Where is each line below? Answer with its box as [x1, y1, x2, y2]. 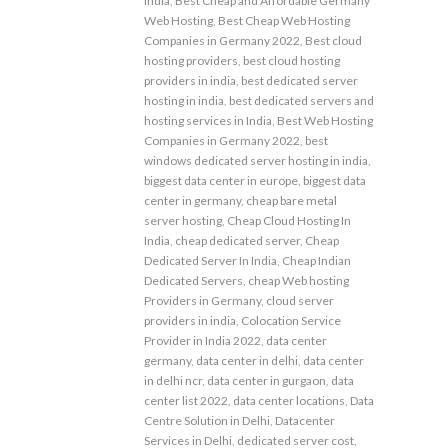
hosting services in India [144, 112, 272, 128]
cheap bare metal [246, 192, 337, 208]
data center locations [233, 392, 345, 408]
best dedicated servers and [229, 92, 374, 108]
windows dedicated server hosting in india [144, 152, 368, 168]
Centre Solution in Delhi [144, 412, 270, 428]
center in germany [144, 192, 241, 208]
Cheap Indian [282, 252, 351, 268]
